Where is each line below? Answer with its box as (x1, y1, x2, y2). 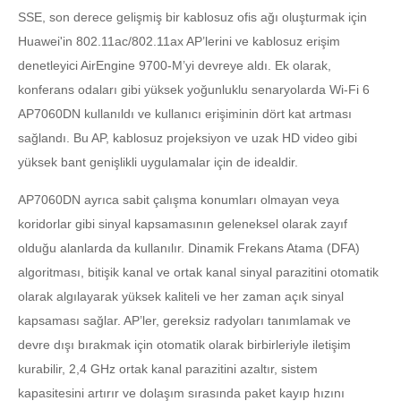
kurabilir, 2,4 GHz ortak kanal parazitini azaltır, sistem (18, 362, 318, 376)
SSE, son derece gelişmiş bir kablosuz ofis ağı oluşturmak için (18, 10, 367, 24)
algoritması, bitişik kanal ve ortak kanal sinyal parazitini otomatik (18, 265, 379, 279)
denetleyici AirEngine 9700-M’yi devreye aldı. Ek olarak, (18, 58, 331, 73)
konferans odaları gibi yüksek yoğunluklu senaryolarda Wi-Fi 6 (18, 82, 370, 97)
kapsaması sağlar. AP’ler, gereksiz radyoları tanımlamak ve (18, 313, 351, 328)
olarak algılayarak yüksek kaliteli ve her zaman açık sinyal (18, 289, 344, 303)
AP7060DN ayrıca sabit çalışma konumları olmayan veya (18, 192, 339, 207)
